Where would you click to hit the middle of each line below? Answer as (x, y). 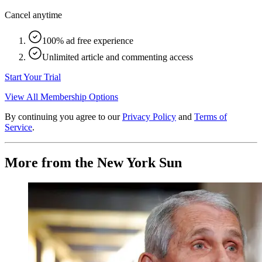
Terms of (211, 116)
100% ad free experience (88, 40)
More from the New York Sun (93, 162)
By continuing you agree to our (62, 116)
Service (18, 127)
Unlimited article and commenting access (118, 57)
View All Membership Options (61, 96)
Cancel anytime (33, 15)
